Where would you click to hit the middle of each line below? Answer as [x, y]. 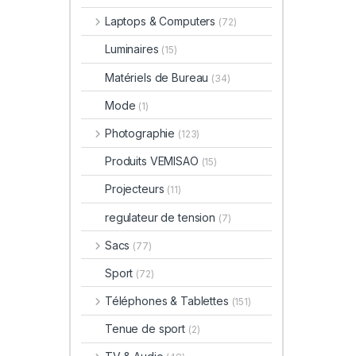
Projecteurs [136, 189]
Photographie [141, 133]
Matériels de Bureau [159, 77]
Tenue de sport [147, 329]
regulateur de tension [162, 217]
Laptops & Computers [162, 21]
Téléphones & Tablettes [168, 301]
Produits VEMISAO [153, 161]
